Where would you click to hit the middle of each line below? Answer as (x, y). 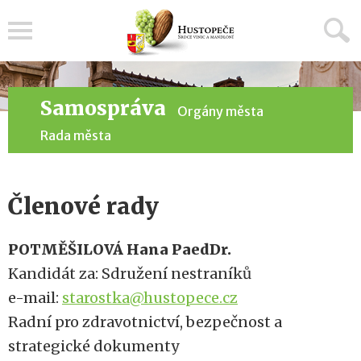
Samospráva (103, 108)
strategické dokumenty (93, 346)
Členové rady (83, 206)
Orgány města (220, 111)
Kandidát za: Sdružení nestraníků (130, 274)
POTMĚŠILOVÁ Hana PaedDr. (120, 249)
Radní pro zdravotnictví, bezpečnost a (145, 322)
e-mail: (35, 298)
